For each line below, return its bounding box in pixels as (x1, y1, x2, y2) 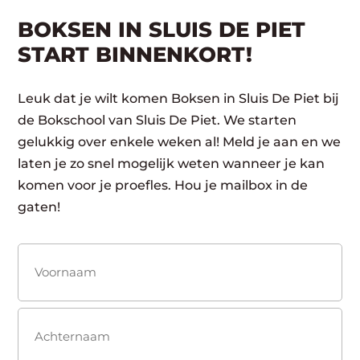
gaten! (18, 199, 61, 215)
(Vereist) (19, 269, 62, 282)
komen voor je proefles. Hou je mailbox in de (18, 178, 309, 193)
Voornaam (17, 308, 82, 323)
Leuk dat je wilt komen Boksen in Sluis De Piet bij (18, 91, 340, 106)
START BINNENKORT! (18, 42, 253, 67)
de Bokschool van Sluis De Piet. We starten (18, 112, 297, 128)
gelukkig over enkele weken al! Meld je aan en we (18, 134, 342, 149)
